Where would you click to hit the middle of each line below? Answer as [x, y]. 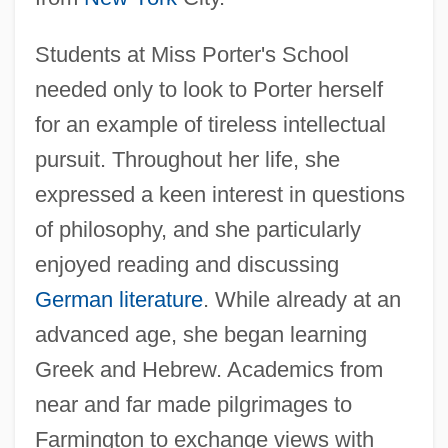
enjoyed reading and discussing [186, 264]
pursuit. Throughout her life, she [187, 159]
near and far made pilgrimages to [193, 404]
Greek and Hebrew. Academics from [208, 369]
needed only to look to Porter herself [208, 89]
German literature [118, 299]
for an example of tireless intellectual [210, 124]
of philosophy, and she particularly [197, 229]
